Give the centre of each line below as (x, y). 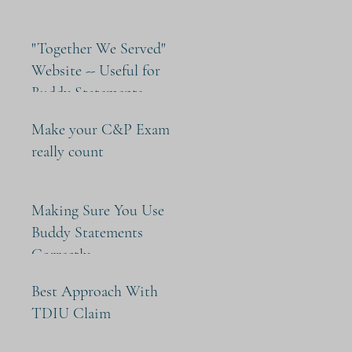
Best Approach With (95, 291)
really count (68, 152)
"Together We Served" (99, 49)
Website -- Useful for (96, 71)
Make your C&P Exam (101, 130)
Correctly (61, 255)
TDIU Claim (71, 313)
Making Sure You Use (98, 211)
